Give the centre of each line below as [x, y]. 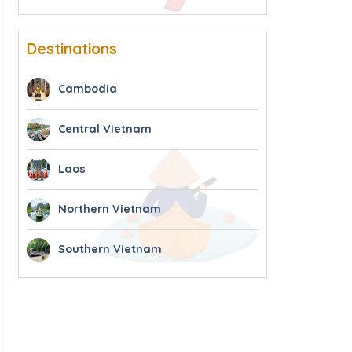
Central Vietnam [104, 128]
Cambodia [87, 88]
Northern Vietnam [109, 209]
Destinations [71, 48]
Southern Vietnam [110, 249]
